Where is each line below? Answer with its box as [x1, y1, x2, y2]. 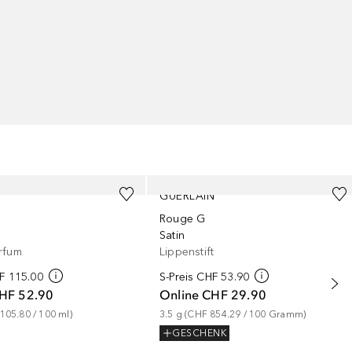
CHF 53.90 [196, 270, 250, 284]
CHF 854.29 [187, 309, 241, 320]
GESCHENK [172, 328, 227, 339]
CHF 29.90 [202, 287, 267, 302]
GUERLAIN [159, 189, 215, 203]
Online [159, 287, 200, 302]
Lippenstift [159, 245, 214, 258]
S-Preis [159, 270, 194, 284]
